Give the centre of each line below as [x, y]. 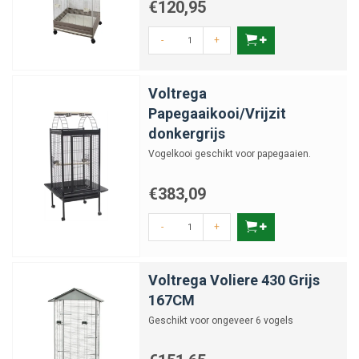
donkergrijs [187, 133]
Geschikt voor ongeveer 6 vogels [221, 321]
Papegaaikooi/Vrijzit [217, 113]
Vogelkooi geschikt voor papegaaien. [230, 154]
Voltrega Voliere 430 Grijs [234, 280]
